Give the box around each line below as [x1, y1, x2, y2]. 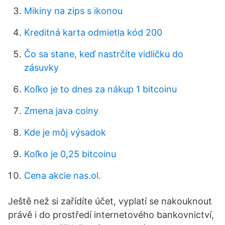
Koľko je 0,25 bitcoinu [24, 149, 116, 159]
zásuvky [24, 62, 59, 73]
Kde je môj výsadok [24, 127, 106, 138]
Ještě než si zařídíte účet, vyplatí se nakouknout [8, 196, 212, 206]
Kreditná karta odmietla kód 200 [24, 27, 162, 38]
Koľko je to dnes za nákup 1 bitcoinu [24, 84, 177, 94]
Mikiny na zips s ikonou [24, 6, 123, 16]
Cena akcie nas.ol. [24, 170, 101, 181]
